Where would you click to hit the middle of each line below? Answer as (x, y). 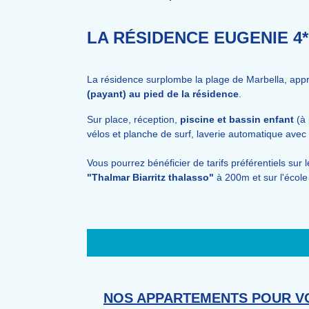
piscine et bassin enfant (238, 119)
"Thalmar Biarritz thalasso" (150, 177)
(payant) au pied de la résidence (163, 94)
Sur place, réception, (133, 119)
